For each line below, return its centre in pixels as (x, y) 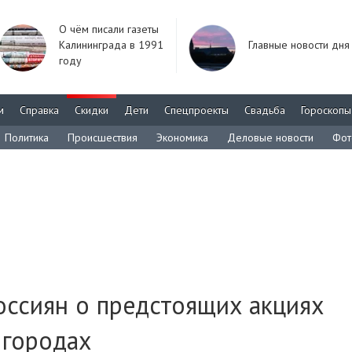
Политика (27, 137)
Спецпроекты (196, 110)
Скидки (92, 110)
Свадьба (265, 110)
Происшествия (103, 137)
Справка (39, 110)
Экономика (182, 137)
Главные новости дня (299, 45)
